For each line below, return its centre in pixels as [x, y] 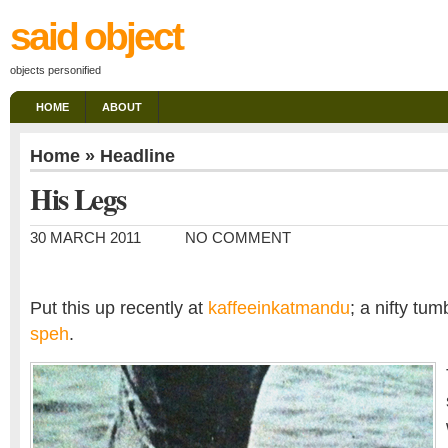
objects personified [55, 70]
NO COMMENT [238, 238]
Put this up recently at [119, 308]
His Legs [78, 198]
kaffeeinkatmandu [279, 308]
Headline [137, 156]
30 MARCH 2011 [85, 238]
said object [96, 36]
